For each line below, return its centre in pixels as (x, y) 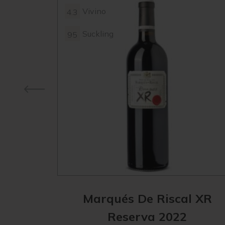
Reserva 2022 (147, 216)
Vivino (94, 11)
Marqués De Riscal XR (147, 198)
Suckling (98, 34)
